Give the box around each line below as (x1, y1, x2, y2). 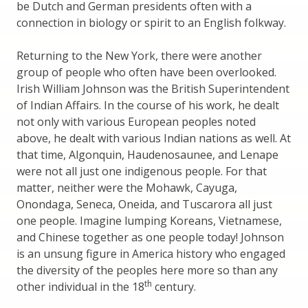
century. (152, 279, 196, 295)
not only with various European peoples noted (16, 114, 256, 130)
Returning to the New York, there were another (16, 48, 262, 64)
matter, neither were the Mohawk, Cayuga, (16, 180, 237, 196)
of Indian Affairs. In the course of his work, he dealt (16, 98, 279, 113)
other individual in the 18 (16, 279, 144, 295)
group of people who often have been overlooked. (16, 65, 276, 80)
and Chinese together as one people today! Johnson (16, 230, 284, 245)
